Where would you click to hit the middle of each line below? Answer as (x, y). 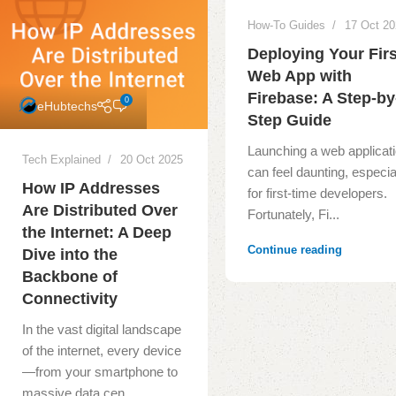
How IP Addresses (91, 188)
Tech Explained (61, 159)
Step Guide (290, 121)
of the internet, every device (102, 350)
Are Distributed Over (100, 210)
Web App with (300, 76)
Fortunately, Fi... (294, 215)
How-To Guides (287, 26)
